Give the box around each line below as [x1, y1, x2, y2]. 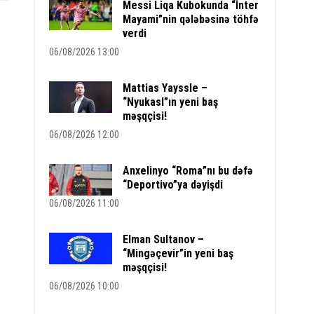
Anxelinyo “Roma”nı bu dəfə [123, 164, 254, 177]
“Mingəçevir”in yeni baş [123, 247, 234, 260]
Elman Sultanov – [123, 233, 205, 246]
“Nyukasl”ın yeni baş [123, 95, 219, 109]
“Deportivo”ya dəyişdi [123, 178, 224, 191]
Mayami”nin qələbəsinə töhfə [123, 13, 259, 26]
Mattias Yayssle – [123, 81, 208, 95]
